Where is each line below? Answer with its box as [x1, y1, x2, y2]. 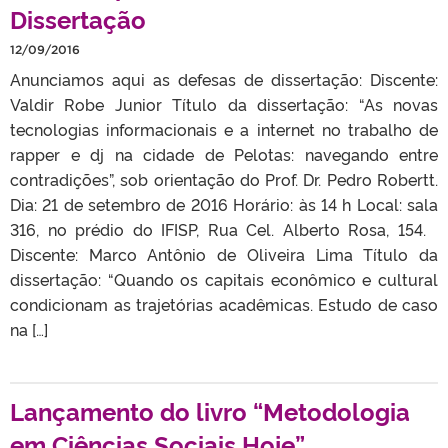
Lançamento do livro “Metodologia [10, 393, 410, 427]
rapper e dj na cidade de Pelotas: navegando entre [10, 142, 438, 165]
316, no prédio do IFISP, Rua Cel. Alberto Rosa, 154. [10, 217, 438, 240]
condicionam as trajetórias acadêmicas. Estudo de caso [10, 292, 438, 315]
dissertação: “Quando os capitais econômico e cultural [10, 267, 438, 290]
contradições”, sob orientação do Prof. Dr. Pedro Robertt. [10, 167, 438, 190]
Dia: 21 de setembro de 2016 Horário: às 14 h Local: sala [10, 192, 438, 215]
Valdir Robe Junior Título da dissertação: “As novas [10, 92, 438, 115]
